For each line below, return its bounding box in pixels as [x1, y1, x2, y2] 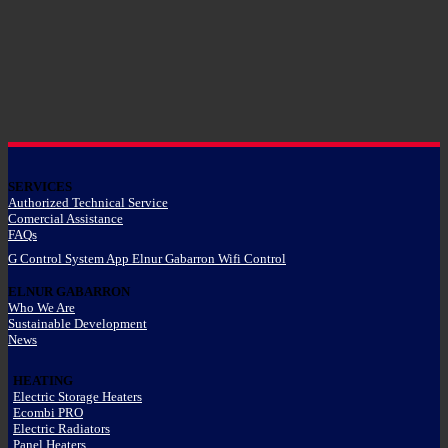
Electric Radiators [13, 420, 110, 436]
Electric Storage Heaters [13, 388, 142, 404]
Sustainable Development [8, 315, 147, 331]
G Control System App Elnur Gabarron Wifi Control [8, 250, 286, 266]
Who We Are [8, 299, 75, 315]
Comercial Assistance [8, 210, 123, 226]
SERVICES [8, 178, 72, 194]
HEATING [13, 372, 73, 388]
